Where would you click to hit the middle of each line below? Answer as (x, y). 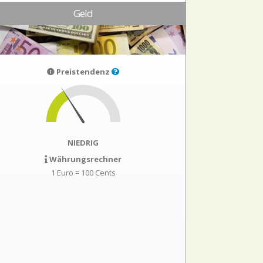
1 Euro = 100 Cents (83, 173)
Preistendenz (83, 72)
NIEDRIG (83, 143)
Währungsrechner (85, 159)
